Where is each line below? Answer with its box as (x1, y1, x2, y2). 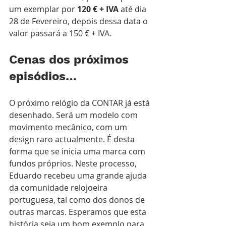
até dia (121, 3, 148, 15)
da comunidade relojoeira (9, 182, 109, 193)
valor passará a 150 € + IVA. (9, 27, 111, 39)
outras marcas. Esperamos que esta (9, 206, 148, 217)
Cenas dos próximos (9, 52, 132, 67)
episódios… (9, 69, 77, 83)
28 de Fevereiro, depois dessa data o (9, 15, 150, 27)
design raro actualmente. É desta (9, 133, 137, 145)
